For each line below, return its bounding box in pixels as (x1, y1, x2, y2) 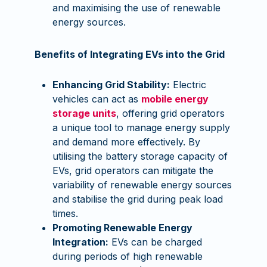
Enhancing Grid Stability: (52, 79, 170, 91)
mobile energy (141, 93, 209, 105)
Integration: (52, 236, 109, 248)
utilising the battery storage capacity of (52, 150, 228, 162)
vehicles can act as (52, 93, 142, 105)
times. (52, 207, 79, 219)
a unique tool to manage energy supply (52, 122, 231, 133)
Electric (170, 79, 207, 91)
